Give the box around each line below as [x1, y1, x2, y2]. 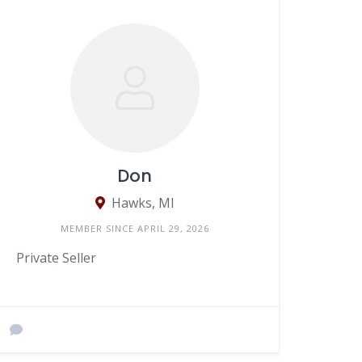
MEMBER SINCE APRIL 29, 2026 [60, 222, 209, 235]
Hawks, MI [111, 194, 175, 213]
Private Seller [16, 249, 97, 267]
